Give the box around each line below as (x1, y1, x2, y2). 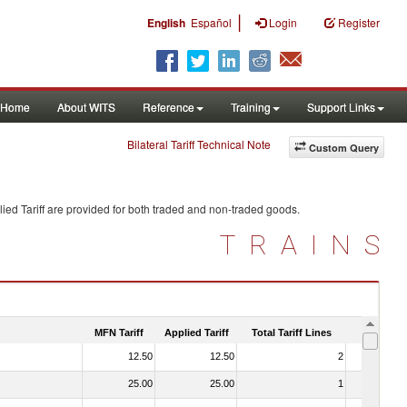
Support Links (307, 99, 375, 114)
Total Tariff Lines (252, 326, 332, 338)
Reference (143, 99, 194, 114)
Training (231, 99, 271, 114)
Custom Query (309, 141, 379, 154)
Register (338, 15, 380, 30)
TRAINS (220, 229, 393, 261)
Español (191, 15, 232, 30)
